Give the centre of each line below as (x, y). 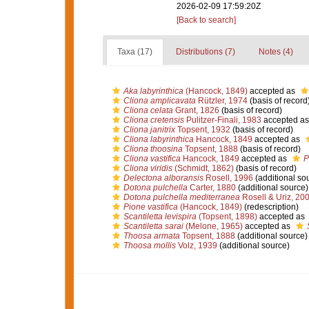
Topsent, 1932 (202, 130)
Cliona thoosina (153, 149)
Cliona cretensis (153, 120)
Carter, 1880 (211, 188)
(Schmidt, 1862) (203, 168)
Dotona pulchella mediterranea (181, 197)
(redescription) (270, 207)
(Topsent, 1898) (227, 217)
